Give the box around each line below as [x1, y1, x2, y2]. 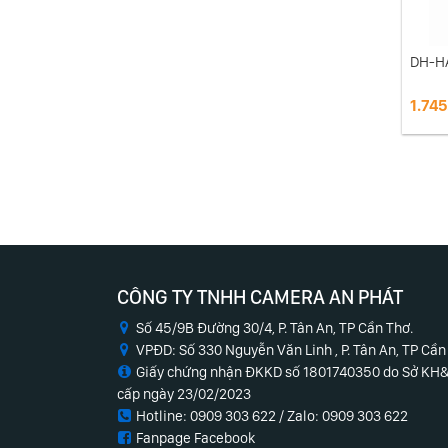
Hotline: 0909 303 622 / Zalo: [136, 407, 323, 425]
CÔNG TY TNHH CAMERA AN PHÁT [117, 285, 403, 309]
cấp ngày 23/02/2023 [117, 385, 251, 403]
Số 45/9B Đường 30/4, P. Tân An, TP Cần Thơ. [136, 319, 414, 337]
